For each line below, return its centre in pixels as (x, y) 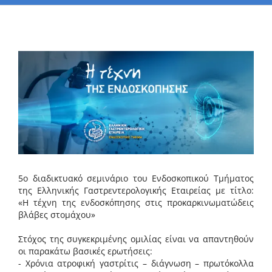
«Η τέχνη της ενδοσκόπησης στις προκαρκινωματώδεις (136, 203)
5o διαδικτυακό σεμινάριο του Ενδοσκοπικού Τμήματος (136, 178)
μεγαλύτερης (44, 68)
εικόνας (33, 80)
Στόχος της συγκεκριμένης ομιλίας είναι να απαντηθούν (136, 239)
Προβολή (36, 56)
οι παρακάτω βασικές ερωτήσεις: (85, 251)
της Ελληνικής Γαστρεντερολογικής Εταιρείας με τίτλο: (136, 191)
